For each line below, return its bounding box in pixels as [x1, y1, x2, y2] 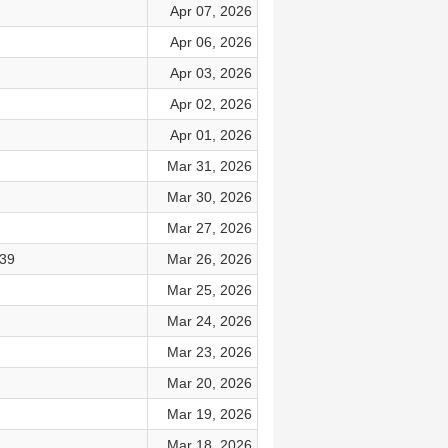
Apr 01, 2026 [169, 127, 252, 143]
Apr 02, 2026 [169, 96, 252, 112]
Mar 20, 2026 [166, 375, 252, 391]
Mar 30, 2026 [166, 189, 252, 205]
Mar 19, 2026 [166, 406, 252, 422]
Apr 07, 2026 [169, 3, 252, 19]
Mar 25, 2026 [166, 282, 252, 298]
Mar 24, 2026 [166, 313, 252, 329]
